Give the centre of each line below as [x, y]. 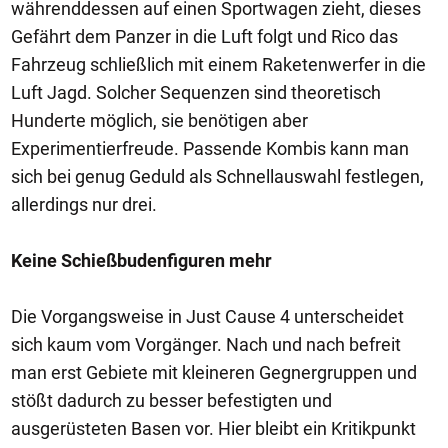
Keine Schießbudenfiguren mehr [141, 260]
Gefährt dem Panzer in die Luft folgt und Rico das [204, 36]
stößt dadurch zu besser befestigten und [171, 400]
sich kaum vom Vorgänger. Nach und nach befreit [206, 344]
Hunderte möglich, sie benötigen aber [159, 120]
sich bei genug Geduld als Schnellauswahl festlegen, [217, 176]
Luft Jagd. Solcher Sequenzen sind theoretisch [196, 92]
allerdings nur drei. [84, 204]
